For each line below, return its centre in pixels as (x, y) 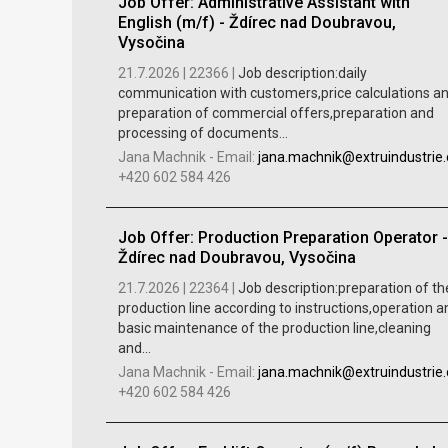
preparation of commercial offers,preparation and (275, 112)
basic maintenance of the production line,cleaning (274, 327)
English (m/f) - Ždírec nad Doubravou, (256, 22)
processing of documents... (202, 132)
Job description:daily (302, 72)
